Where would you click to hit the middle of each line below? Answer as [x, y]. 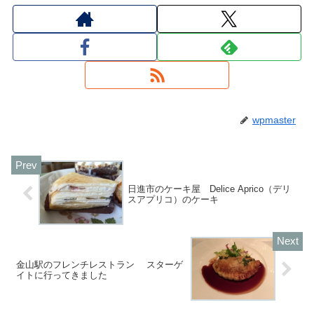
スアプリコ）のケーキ [173, 199]
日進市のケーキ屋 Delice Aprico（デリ [210, 189]
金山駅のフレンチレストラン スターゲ [100, 264]
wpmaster [274, 120]
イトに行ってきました [62, 275]
